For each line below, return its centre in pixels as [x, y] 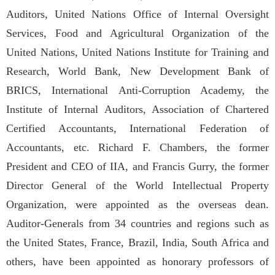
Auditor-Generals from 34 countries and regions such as [137, 223]
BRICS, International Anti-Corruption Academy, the [137, 90]
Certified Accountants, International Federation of [137, 128]
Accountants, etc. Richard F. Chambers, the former [137, 147]
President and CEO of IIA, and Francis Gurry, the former [137, 166]
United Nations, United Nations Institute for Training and [137, 52]
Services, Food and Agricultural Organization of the [137, 33]
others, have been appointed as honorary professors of [137, 261]
